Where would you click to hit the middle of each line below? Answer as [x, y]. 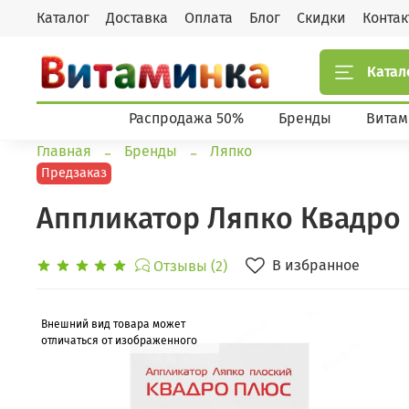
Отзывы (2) [189, 267]
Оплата [209, 18]
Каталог [63, 18]
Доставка [137, 18]
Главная [64, 152]
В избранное [316, 266]
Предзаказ [74, 173]
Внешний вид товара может [113, 325]
